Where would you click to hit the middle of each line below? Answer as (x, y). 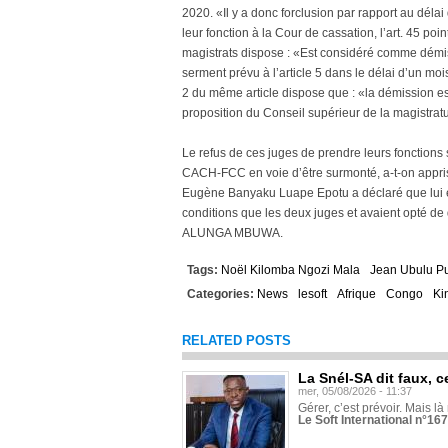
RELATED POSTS (236, 340)
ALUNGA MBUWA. (232, 233)
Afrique (356, 294)
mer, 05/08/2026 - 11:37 (355, 391)
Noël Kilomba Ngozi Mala (290, 270)
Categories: (222, 294)
